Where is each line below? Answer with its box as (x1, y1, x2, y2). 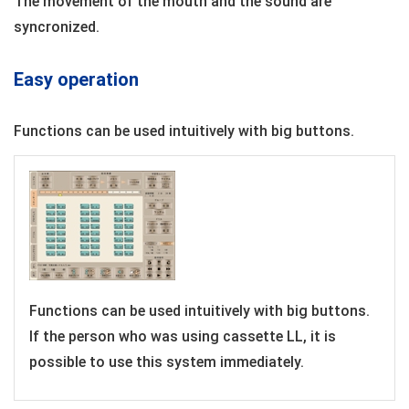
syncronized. (14, 18, 100, 36)
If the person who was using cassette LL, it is (29, 327, 336, 345)
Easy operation (14, 68, 139, 90)
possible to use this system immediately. (29, 352, 304, 371)
